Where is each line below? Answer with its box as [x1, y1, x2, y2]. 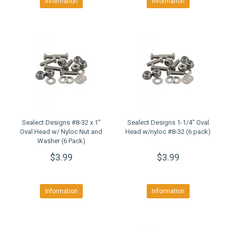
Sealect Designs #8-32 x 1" [21, 119, 101, 126]
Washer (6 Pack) [37, 137, 85, 145]
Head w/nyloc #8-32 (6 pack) [125, 128, 211, 135]
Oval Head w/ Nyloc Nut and [20, 128, 102, 135]
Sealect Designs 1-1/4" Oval [127, 119, 209, 126]
